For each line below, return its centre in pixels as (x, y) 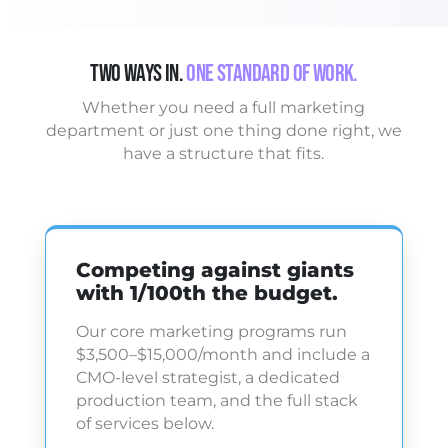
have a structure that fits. (224, 153)
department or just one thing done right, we (223, 130)
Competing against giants (214, 270)
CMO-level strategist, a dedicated (207, 377)
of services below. (144, 423)
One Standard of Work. (272, 73)
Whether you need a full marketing (224, 107)
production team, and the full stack (216, 400)
